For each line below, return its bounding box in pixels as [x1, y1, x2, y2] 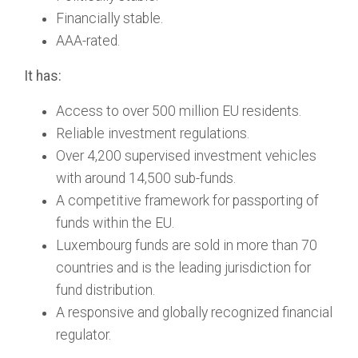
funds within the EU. [56, 215, 174, 231]
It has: [24, 68, 62, 84]
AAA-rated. [56, 33, 120, 49]
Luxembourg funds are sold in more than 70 [56, 237, 317, 253]
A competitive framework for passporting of [56, 193, 319, 209]
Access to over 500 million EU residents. [56, 103, 301, 119]
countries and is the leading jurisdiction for [56, 260, 311, 276]
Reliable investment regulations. [56, 125, 249, 141]
